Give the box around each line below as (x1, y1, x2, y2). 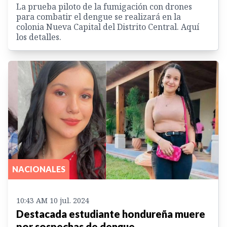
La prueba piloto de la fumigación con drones (16, 1, 192, 13)
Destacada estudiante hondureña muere (16, 207, 205, 220)
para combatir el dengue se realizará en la (16, 11, 181, 23)
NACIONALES (12, 164, 65, 174)
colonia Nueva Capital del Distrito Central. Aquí (16, 21, 199, 33)
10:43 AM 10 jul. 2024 (16, 195, 89, 205)
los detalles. (16, 31, 61, 43)
